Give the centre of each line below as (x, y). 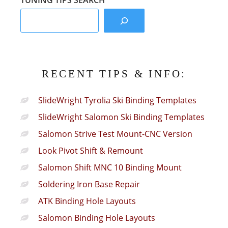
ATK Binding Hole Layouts (87, 201)
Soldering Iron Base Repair (89, 184)
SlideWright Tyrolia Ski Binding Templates (117, 101)
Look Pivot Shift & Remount (91, 151)
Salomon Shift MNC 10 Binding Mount (110, 168)
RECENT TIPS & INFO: (114, 74)
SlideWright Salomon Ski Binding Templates (121, 117)
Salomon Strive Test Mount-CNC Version (115, 134)
